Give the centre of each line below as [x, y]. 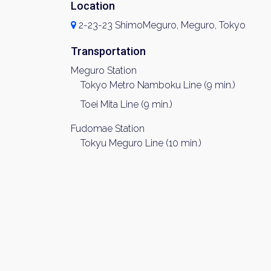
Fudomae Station [108, 129]
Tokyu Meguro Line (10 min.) [141, 143]
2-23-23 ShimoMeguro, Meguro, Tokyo [161, 25]
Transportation [108, 51]
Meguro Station [104, 70]
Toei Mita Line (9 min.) [126, 104]
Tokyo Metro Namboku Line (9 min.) [158, 85]
